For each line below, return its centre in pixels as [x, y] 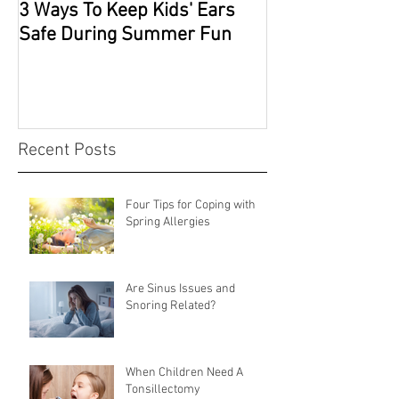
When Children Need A [184, 372]
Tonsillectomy [163, 389]
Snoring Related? [171, 305]
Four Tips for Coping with [191, 205]
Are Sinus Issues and [180, 289]
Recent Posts [67, 150]
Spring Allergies [168, 222]
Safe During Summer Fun [125, 36]
